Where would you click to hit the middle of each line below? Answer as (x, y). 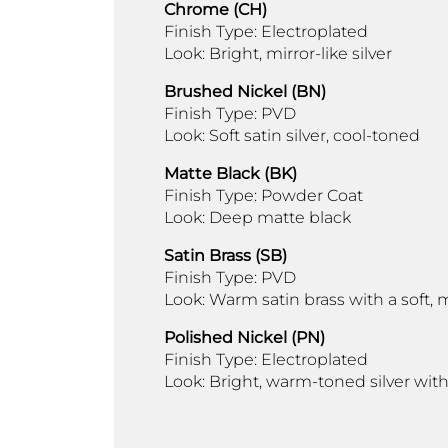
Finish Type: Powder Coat (263, 195)
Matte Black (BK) (230, 173)
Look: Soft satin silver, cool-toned (292, 135)
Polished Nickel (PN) (244, 337)
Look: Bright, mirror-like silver (278, 53)
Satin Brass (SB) (225, 255)
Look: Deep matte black (257, 217)
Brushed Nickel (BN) (245, 91)
